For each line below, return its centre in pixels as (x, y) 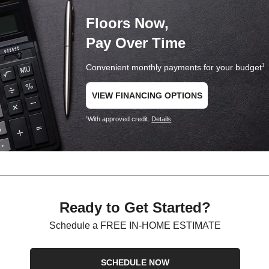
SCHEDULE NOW (135, 262)
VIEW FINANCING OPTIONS (147, 95)
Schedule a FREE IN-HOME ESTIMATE (135, 225)
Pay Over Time (136, 43)
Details (162, 119)
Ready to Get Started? (135, 207)
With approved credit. (120, 119)
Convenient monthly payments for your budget (174, 67)
